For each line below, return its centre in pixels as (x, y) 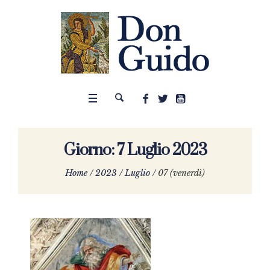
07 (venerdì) (181, 173)
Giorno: (90, 150)
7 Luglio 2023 (162, 150)
